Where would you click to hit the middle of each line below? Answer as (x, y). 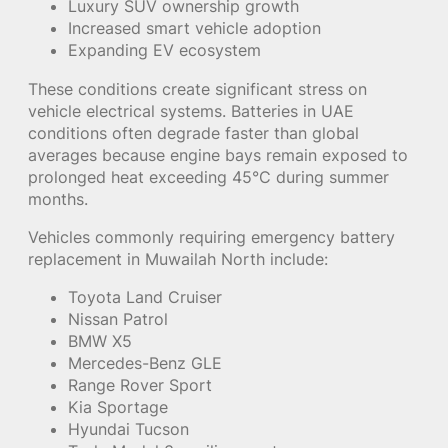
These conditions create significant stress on (197, 88)
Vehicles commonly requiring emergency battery (211, 236)
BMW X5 (100, 341)
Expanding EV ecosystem (164, 50)
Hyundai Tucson (128, 429)
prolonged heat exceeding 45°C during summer (208, 176)
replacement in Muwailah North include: (178, 258)
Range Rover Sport (140, 385)
